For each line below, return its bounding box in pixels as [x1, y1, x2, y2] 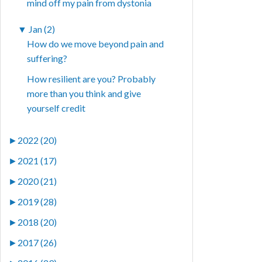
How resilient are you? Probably [27, 73, 156, 85]
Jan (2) [29, 23, 56, 35]
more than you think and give [27, 88, 142, 99]
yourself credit [27, 102, 86, 114]
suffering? [27, 53, 68, 64]
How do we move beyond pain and [27, 38, 164, 50]
